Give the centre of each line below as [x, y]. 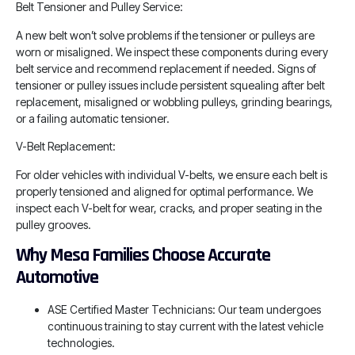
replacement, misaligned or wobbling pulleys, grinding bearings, [174, 101]
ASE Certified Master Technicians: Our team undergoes [184, 309]
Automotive [57, 277]
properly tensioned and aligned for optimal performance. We [164, 191]
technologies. [81, 342]
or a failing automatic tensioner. [93, 118]
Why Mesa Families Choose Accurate [143, 255]
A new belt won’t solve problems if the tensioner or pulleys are [165, 35]
